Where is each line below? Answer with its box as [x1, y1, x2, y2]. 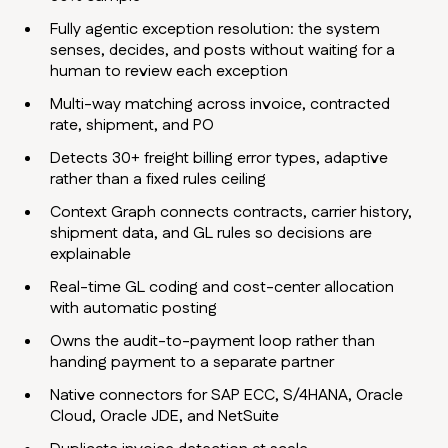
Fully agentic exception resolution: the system [50, 18, 381, 42]
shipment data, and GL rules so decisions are [50, 222, 373, 246]
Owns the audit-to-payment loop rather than [50, 330, 376, 354]
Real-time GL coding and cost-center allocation [50, 276, 395, 300]
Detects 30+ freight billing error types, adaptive [50, 147, 389, 171]
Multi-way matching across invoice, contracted [50, 93, 391, 117]
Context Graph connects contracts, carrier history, [50, 201, 413, 225]
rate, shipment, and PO [50, 114, 215, 138]
